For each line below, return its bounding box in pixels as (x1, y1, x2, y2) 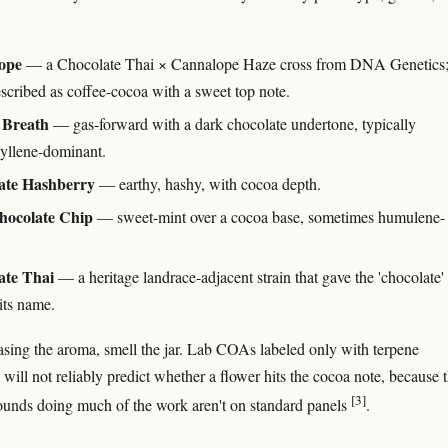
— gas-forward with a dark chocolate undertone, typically (49, 112, 416, 134)
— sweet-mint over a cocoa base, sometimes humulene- (93, 205, 445, 227)
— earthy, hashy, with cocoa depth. (95, 172, 321, 194)
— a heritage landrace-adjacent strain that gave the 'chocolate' (54, 265, 444, 287)
